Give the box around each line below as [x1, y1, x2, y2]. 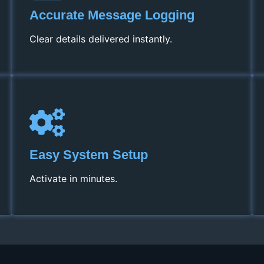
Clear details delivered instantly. [29, 33, 172, 45]
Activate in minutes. [29, 173, 117, 185]
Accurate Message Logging [29, 8, 194, 23]
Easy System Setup [29, 147, 148, 163]
